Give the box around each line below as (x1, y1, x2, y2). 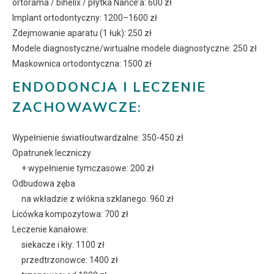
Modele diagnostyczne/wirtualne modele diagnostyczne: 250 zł (12, 43, 257, 54)
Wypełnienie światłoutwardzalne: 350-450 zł (12, 133, 183, 143)
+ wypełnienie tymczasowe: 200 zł (21, 163, 154, 174)
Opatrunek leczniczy (12, 148, 91, 158)
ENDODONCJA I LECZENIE (12, 78, 206, 97)
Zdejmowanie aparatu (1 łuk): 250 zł (12, 28, 152, 39)
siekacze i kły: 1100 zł (21, 240, 105, 250)
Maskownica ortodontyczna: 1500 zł (12, 59, 152, 69)
